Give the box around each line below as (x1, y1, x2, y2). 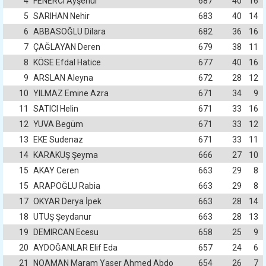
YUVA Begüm (33, 119, 83, 129)
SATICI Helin (33, 104, 78, 113)
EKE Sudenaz (33, 135, 83, 144)
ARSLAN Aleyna (33, 73, 93, 83)
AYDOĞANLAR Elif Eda (33, 243, 118, 252)
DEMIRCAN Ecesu (33, 227, 99, 237)
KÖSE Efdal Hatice (33, 58, 101, 67)
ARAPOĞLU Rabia (33, 181, 100, 191)
